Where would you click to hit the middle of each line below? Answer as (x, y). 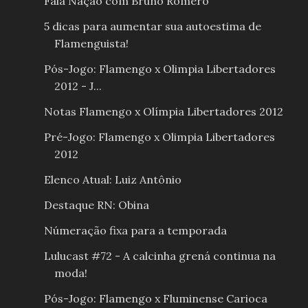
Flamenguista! (91, 44)
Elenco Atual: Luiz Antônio (112, 180)
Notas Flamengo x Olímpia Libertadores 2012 (163, 112)
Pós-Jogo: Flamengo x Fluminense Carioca (155, 299)
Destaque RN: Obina (96, 205)
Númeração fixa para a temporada (135, 231)
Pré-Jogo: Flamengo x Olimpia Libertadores (159, 137)
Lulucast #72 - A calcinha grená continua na (159, 256)
